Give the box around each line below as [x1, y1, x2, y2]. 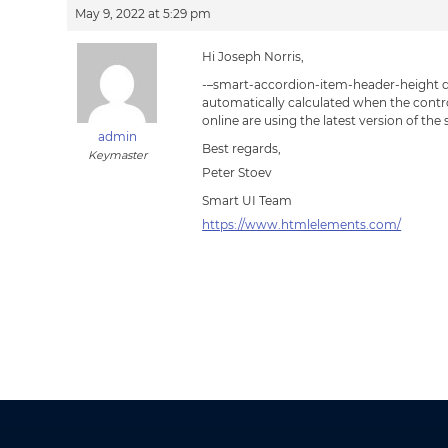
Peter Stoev [202, 165, 273, 180]
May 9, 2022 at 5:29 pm [75, 6, 212, 21]
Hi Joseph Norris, [202, 49, 305, 64]
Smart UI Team [202, 193, 293, 208]
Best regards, [202, 141, 282, 156]
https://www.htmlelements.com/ [202, 217, 402, 232]
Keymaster [87, 148, 147, 162]
